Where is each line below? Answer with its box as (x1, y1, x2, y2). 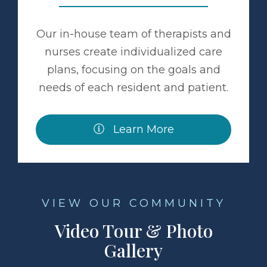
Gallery (104, 238, 163, 262)
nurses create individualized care (45, 45, 222, 58)
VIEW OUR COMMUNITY (41, 196, 226, 210)
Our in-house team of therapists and (36, 27, 231, 41)
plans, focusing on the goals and (46, 63, 221, 76)
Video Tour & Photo (54, 218, 213, 243)
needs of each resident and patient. (39, 80, 228, 94)
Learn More (110, 122, 174, 136)
